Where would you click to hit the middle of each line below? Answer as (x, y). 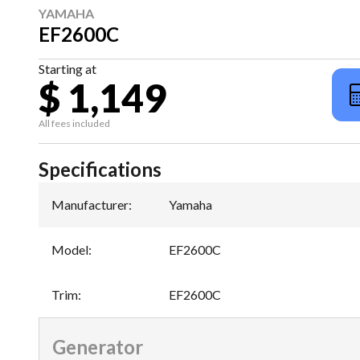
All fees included (74, 123)
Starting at (67, 68)
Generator (98, 346)
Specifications (100, 169)
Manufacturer (90, 204)
